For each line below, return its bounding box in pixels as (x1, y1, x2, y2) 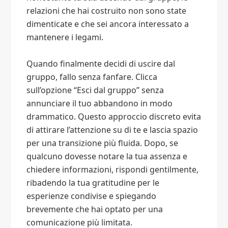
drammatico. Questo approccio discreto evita (26, 111, 202, 123)
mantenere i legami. (26, 32, 104, 43)
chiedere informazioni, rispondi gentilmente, (26, 164, 199, 176)
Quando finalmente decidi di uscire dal (26, 58, 176, 70)
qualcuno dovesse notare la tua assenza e (26, 151, 188, 162)
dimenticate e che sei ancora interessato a (26, 18, 189, 30)
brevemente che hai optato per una (26, 204, 163, 215)
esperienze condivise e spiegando (26, 190, 157, 202)
